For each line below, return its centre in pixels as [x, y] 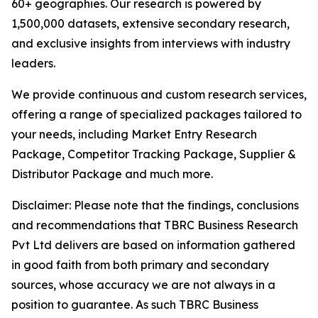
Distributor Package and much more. [112, 174]
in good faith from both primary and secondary [140, 265]
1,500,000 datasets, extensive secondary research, [150, 24]
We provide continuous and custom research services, [159, 95]
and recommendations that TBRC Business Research [155, 225]
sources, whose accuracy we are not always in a [143, 285]
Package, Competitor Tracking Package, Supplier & [154, 154]
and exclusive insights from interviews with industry [151, 44]
